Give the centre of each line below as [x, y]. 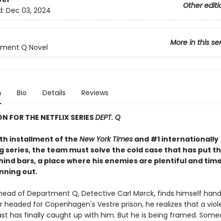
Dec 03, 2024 [28, 11]
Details [54, 93]
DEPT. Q [108, 117]
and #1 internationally [175, 139]
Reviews [95, 93]
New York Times [106, 139]
